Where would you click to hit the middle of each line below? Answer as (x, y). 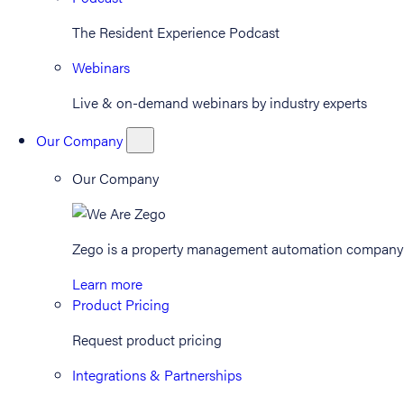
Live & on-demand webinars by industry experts (220, 102)
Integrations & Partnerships (157, 375)
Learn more (107, 284)
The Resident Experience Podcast (176, 32)
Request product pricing (147, 340)
